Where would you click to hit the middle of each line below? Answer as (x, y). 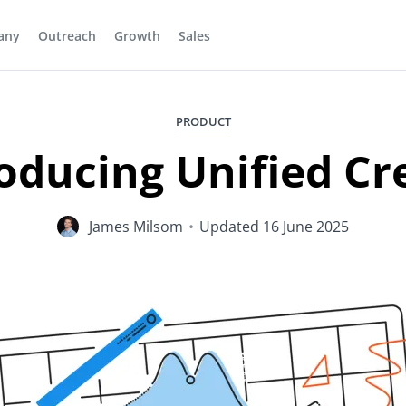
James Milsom (136, 226)
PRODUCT (203, 121)
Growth (137, 36)
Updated (229, 226)
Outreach (67, 36)
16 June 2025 (306, 226)
